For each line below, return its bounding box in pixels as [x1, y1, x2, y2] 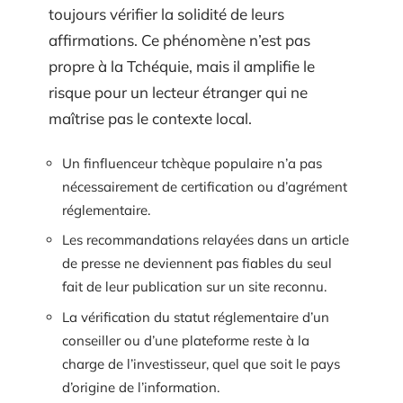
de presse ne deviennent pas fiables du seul [62, 255, 332, 273]
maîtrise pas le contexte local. [49, 109, 252, 129]
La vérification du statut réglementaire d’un [62, 308, 329, 326]
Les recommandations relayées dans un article [62, 231, 349, 249]
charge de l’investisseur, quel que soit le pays [62, 354, 340, 372]
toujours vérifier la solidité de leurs [49, 4, 284, 24]
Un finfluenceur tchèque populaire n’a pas [62, 154, 322, 172]
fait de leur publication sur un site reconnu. [62, 278, 327, 296]
